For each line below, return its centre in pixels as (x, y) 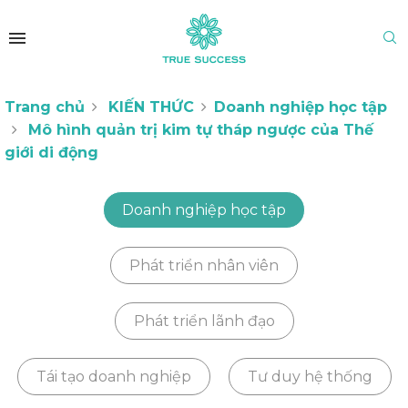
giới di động (51, 152)
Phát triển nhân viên (204, 265)
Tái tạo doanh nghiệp (113, 376)
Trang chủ (45, 107)
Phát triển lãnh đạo (204, 321)
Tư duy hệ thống (310, 376)
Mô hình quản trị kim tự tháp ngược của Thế (201, 129)
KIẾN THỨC (151, 107)
